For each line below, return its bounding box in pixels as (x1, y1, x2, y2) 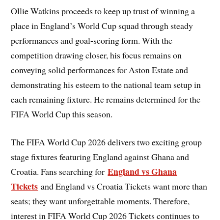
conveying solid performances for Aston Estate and (11, 64, 189, 76)
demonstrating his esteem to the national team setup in (11, 79, 201, 91)
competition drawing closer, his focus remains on (11, 49, 182, 61)
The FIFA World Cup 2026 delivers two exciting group (11, 136, 202, 148)
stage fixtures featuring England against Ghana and (11, 150, 190, 163)
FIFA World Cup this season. (11, 108, 113, 120)
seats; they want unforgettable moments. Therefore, (11, 194, 190, 207)
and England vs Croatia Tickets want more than (38, 180, 208, 192)
